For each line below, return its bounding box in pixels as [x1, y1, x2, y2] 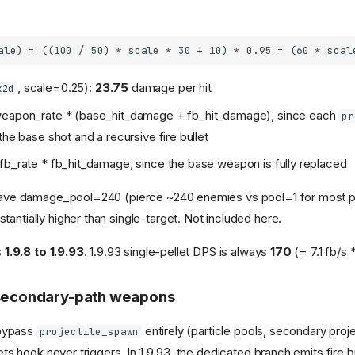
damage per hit [128, 80, 212, 96]
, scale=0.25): [17, 80, 95, 96]
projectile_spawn [39, 325, 139, 339]
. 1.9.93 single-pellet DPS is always [83, 244, 271, 260]
